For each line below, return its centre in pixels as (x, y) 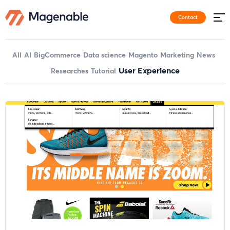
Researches (69, 71)
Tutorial (103, 71)
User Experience (149, 70)
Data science (104, 55)
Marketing (177, 55)
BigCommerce (57, 55)
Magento (143, 55)
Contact (188, 17)
